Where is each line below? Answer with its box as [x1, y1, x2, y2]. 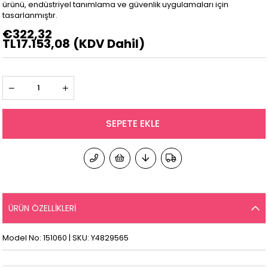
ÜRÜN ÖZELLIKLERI [8, 202, 77, 215]
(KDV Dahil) [73, 35, 145, 53]
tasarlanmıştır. [2, 10, 58, 21]
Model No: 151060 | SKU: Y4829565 [2, 233, 129, 243]
